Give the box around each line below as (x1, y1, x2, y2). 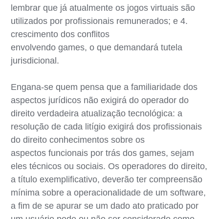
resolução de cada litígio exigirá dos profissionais (11, 121, 202, 131)
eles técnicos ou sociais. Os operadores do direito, (11, 161, 208, 171)
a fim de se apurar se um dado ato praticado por (11, 200, 199, 211)
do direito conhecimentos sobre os (11, 134, 145, 145)
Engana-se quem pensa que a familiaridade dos (11, 82, 198, 92)
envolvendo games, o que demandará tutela (11, 42, 183, 52)
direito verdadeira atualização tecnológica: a (11, 108, 183, 118)
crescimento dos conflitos (11, 29, 110, 39)
